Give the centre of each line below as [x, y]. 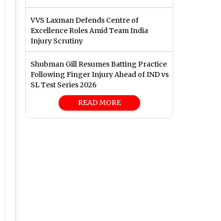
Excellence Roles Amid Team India [89, 31]
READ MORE [99, 103]
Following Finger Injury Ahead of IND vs [100, 75]
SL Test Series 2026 [64, 85]
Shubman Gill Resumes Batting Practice [99, 64]
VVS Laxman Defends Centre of [85, 20]
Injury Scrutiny [57, 41]
